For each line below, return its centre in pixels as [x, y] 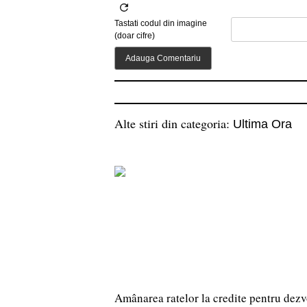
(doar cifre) [135, 36]
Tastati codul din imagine [161, 24]
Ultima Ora [262, 124]
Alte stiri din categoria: [174, 124]
